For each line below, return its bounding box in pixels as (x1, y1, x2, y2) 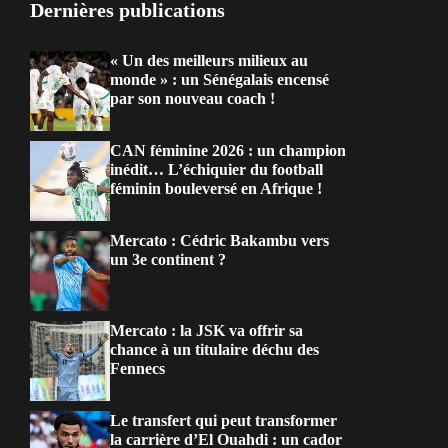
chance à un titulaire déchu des (110, 341, 319, 359)
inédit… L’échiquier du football (110, 161, 323, 179)
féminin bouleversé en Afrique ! (110, 180, 322, 198)
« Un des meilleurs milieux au (110, 52, 308, 70)
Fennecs (110, 360, 165, 378)
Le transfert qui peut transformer (110, 412, 337, 430)
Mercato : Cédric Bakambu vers (110, 232, 329, 250)
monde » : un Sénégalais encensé (110, 71, 329, 89)
